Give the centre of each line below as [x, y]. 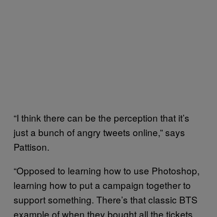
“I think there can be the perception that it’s [101, 117]
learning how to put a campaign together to [102, 185]
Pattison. [31, 146]
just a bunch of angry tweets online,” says [99, 132]
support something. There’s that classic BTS [106, 199]
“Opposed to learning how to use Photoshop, [107, 170]
